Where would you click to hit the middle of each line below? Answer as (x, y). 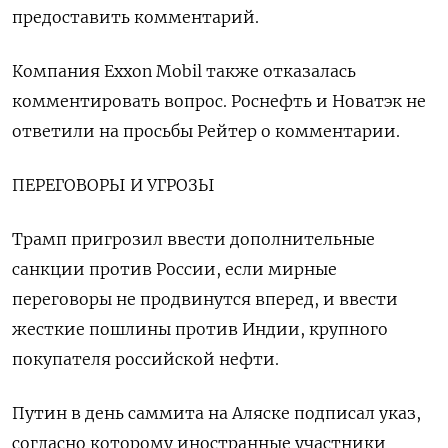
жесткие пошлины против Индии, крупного (200, 329)
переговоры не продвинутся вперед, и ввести (205, 299)
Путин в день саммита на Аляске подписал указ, (216, 413)
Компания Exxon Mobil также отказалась (184, 71)
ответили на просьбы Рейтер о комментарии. (206, 131)
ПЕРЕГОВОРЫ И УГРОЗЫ (113, 185)
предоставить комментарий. (135, 17)
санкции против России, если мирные (174, 269)
